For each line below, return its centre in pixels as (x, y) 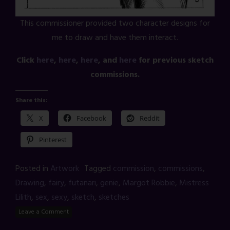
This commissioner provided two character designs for (115, 23)
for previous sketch (175, 60)
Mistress (194, 183)
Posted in (33, 169)
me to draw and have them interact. (115, 38)
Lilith (23, 197)
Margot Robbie (149, 183)
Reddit (150, 118)
